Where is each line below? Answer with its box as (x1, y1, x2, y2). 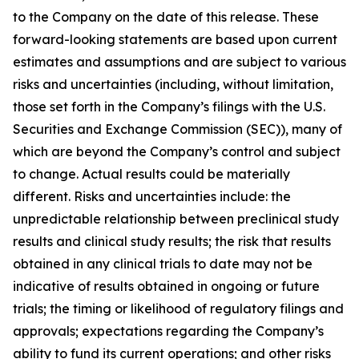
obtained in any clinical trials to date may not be (13, 256, 313, 272)
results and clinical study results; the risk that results (13, 233, 331, 249)
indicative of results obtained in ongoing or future (13, 278, 320, 294)
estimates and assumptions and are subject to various (13, 54, 346, 70)
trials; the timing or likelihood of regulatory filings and (13, 301, 344, 317)
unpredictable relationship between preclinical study (13, 211, 339, 227)
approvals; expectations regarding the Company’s (13, 323, 324, 339)
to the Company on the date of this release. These (13, 9, 319, 25)
